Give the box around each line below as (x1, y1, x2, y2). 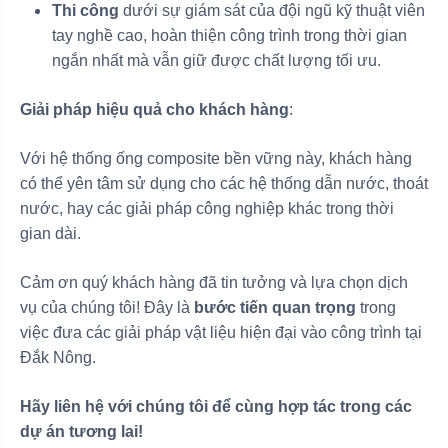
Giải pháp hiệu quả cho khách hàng (20, 100, 289, 118)
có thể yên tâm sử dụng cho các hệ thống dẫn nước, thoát (20, 174, 428, 192)
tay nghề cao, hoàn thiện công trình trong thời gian (52, 26, 407, 44)
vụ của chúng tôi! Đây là (20, 298, 194, 316)
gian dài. (20, 224, 81, 242)
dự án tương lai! (20, 422, 143, 440)
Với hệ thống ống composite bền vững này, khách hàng (20, 149, 412, 167)
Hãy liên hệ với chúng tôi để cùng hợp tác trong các (20, 397, 412, 415)
